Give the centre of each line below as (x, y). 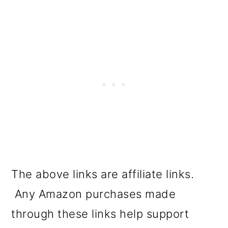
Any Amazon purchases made (94, 194)
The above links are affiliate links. (103, 174)
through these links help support (100, 214)
